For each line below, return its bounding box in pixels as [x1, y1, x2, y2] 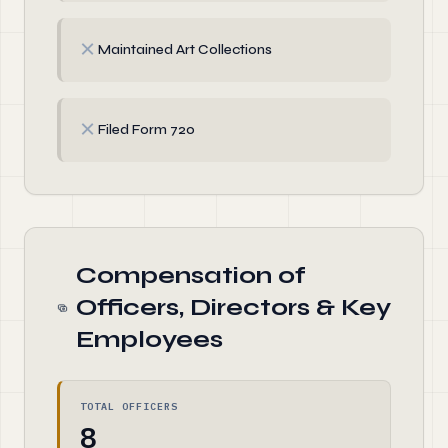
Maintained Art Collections [98, 41, 272, 58]
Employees [75, 325, 223, 354]
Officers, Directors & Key [75, 293, 391, 322]
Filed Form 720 [98, 121, 195, 138]
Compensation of [75, 261, 306, 290]
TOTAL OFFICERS [80, 400, 178, 413]
